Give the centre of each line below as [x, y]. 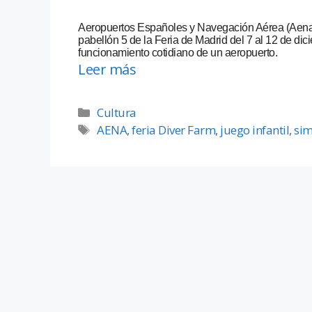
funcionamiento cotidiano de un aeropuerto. [178, 53]
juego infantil [255, 130]
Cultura [117, 113]
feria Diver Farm [174, 130]
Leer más [107, 70]
